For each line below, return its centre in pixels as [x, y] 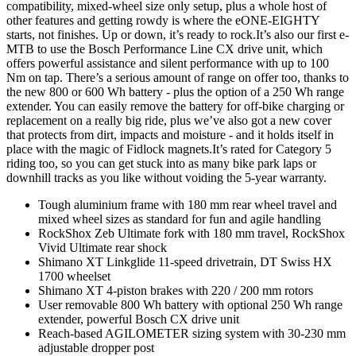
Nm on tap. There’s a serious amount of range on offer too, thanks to [178, 77]
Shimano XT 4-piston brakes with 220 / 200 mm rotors [176, 290]
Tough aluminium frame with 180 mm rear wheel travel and [188, 204]
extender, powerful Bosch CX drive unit [139, 319]
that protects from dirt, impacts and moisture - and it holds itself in [170, 134]
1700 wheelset [74, 276]
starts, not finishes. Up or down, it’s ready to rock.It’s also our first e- [178, 34]
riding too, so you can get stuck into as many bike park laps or [161, 163]
